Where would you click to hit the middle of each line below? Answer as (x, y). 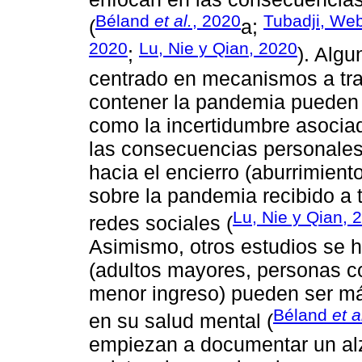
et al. (173, 21)
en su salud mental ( (181, 321)
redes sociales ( (161, 223)
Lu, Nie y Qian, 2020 (218, 48)
